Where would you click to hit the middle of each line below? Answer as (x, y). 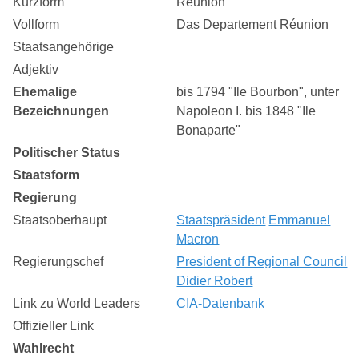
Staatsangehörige (64, 46)
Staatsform (46, 175)
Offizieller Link (54, 325)
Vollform (36, 24)
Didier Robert (215, 280)
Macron (198, 239)
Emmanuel (300, 220)
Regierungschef (58, 261)
